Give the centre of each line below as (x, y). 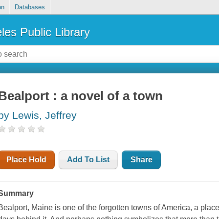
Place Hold (27, 160)
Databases (30, 7)
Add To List (88, 160)
